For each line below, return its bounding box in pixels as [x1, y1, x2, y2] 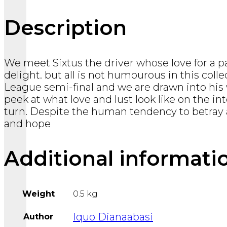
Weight [22, 189, 55, 199]
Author [23, 212, 53, 222]
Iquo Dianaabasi [73, 211, 153, 223]
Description [4, 15, 127, 40]
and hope [4, 117, 51, 130]
